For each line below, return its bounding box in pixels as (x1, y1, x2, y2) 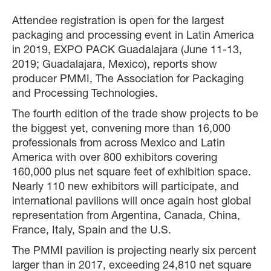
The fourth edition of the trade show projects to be (12, 109, 258, 121)
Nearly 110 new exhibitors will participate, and (12, 182, 239, 194)
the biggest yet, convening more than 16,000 (12, 124, 230, 135)
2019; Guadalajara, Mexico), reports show (12, 60, 217, 71)
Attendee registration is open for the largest (12, 16, 224, 28)
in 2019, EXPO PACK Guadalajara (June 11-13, (12, 45, 242, 57)
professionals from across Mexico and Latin (12, 139, 225, 150)
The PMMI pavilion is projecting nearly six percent (12, 246, 256, 258)
